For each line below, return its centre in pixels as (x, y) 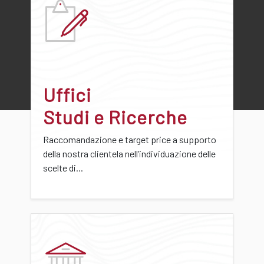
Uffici (67, 94)
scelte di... (63, 167)
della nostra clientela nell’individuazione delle (129, 153)
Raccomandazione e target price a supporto (130, 139)
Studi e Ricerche (115, 116)
